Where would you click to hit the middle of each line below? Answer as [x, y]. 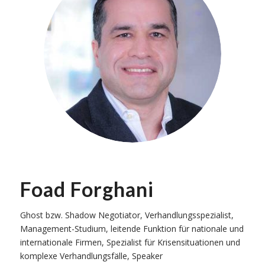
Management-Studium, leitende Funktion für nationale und [132, 228]
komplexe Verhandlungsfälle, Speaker [91, 256]
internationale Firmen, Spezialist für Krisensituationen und [130, 242]
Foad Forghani [87, 189]
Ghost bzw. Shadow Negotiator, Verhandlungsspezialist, [127, 215]
